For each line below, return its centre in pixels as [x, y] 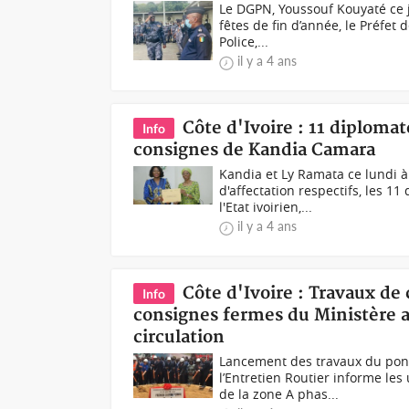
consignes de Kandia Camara [255, 150]
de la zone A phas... [279, 394]
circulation [179, 337]
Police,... [244, 42]
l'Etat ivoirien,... [266, 207]
